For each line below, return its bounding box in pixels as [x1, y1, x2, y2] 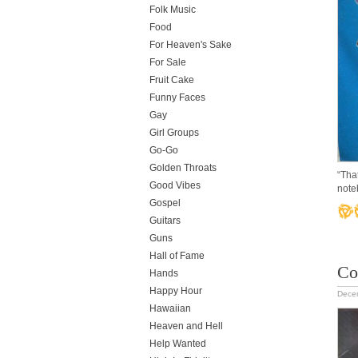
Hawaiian [149, 303, 191, 314]
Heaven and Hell [149, 320, 223, 332]
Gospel [149, 197, 181, 209]
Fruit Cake [149, 74, 194, 86]
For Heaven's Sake [149, 39, 232, 50]
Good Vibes [149, 180, 201, 191]
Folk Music [149, 4, 196, 15]
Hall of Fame [149, 250, 205, 261]
